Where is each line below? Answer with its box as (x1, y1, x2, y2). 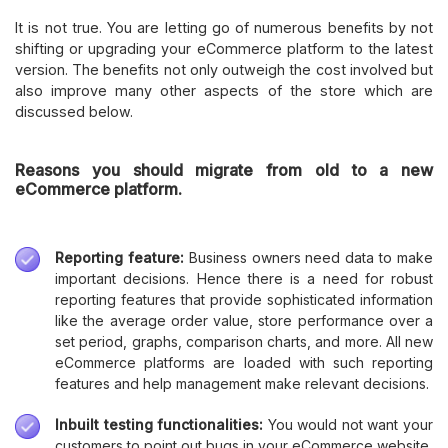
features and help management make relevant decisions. (55, 374, 429, 392)
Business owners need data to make (188, 248, 434, 266)
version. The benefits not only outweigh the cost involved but (15, 60, 433, 78)
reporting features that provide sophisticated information (55, 290, 433, 308)
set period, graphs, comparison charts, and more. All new (55, 332, 433, 350)
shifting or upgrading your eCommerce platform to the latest (15, 39, 433, 57)
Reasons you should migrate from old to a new (15, 159, 433, 180)
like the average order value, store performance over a (55, 311, 433, 329)
